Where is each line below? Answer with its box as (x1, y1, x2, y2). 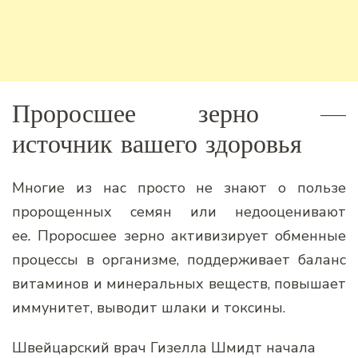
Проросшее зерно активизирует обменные (38, 226, 346, 246)
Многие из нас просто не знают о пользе (12, 178, 346, 198)
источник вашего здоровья (12, 127, 302, 160)
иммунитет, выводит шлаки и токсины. (12, 298, 285, 318)
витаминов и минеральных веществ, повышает (12, 274, 346, 294)
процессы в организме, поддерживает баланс (12, 250, 346, 270)
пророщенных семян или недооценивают (12, 202, 346, 222)
